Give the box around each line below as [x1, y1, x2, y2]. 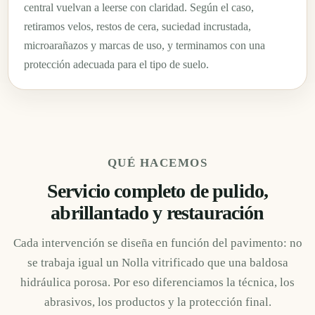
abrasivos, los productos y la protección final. [44, 295, 271, 309]
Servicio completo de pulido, [46, 180, 269, 202]
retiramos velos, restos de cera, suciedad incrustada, [24, 20, 251, 33]
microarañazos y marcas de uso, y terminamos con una [24, 39, 265, 52]
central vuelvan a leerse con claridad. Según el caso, [24, 1, 254, 14]
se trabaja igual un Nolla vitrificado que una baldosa [27, 256, 288, 270]
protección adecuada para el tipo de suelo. [24, 58, 209, 71]
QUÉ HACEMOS [107, 156, 208, 170]
